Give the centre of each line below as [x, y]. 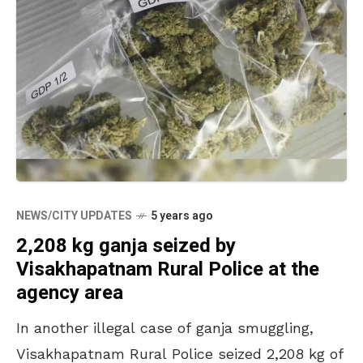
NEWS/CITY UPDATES [74, 216]
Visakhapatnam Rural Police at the [168, 269]
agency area [70, 293]
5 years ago [182, 216]
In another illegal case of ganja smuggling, [165, 327]
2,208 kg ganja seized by [126, 246]
